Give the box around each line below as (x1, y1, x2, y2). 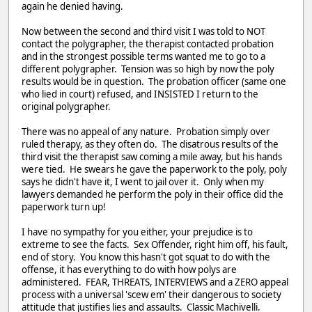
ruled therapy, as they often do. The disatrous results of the (22, 137, 279, 150)
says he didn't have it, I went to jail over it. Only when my (22, 175, 264, 188)
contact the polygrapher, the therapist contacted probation (22, 37, 274, 50)
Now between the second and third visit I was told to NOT (22, 24, 265, 38)
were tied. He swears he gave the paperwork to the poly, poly (22, 162, 287, 175)
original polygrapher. (22, 100, 111, 113)
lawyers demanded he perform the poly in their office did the (22, 187, 283, 201)
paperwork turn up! (22, 200, 106, 213)
